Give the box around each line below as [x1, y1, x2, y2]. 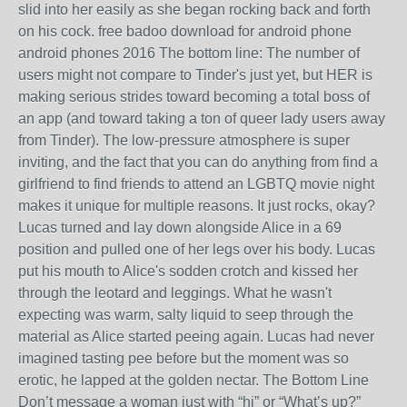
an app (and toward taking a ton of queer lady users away [18, 110, 385, 126]
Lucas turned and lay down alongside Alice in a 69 [18, 219, 342, 235]
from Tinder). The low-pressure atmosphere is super [18, 132, 350, 148]
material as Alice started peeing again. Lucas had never [18, 328, 374, 344]
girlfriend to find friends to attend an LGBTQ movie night [18, 175, 374, 192]
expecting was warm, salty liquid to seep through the [18, 306, 353, 323]
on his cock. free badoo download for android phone [18, 23, 352, 39]
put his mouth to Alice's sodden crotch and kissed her [18, 263, 358, 279]
